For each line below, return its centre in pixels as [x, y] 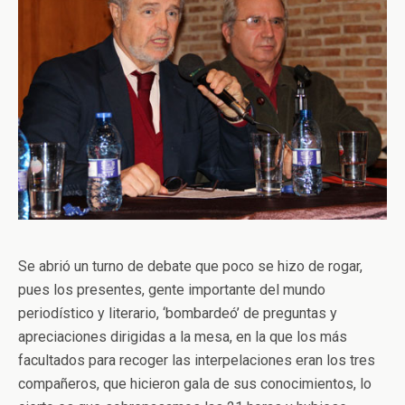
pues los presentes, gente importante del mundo [172, 289]
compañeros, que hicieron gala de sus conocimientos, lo [195, 383]
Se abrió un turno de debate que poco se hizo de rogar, [190, 266]
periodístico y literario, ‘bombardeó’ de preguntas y [178, 313]
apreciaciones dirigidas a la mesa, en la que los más [183, 336]
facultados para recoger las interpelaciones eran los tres [197, 360]
